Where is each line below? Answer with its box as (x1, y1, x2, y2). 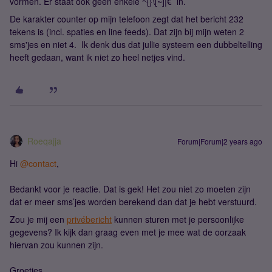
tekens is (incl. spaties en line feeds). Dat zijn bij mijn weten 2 (10, 25, 244, 38)
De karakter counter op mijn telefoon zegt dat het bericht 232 (10, 13, 243, 25)
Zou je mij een (10, 213, 67, 225)
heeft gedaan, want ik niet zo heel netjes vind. (10, 51, 188, 63)
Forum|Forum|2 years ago (177, 136, 262, 146)
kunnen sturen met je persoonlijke (112, 213, 244, 225)
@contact (20, 157, 56, 169)
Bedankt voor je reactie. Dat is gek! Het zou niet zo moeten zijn (10, 183, 251, 195)
